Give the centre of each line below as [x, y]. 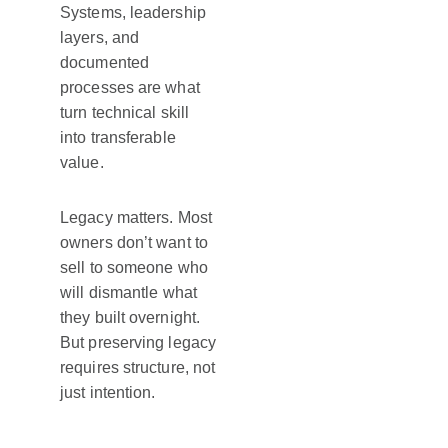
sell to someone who [134, 268]
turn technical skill [124, 113]
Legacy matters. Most [136, 218]
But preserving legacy [138, 343]
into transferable [118, 138]
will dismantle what [128, 293]
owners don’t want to [134, 243]
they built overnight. [130, 318]
